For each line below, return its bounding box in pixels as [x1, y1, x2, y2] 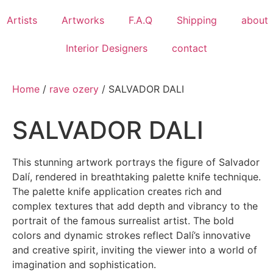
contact [172, 42, 207, 54]
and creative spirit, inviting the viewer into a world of [12, 243, 257, 256]
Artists [6, 14, 37, 26]
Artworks [61, 14, 104, 26]
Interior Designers [66, 42, 147, 54]
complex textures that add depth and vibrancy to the [12, 199, 258, 212]
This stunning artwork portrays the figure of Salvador [12, 155, 260, 168]
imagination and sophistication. [12, 258, 156, 271]
